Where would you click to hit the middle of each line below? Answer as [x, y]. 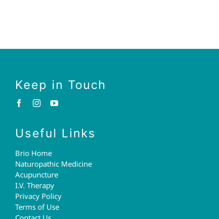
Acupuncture [37, 174]
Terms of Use [37, 207]
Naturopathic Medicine [54, 164]
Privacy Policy [39, 196]
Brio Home [34, 153]
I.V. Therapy [35, 185]
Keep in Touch [61, 85]
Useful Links [56, 133]
